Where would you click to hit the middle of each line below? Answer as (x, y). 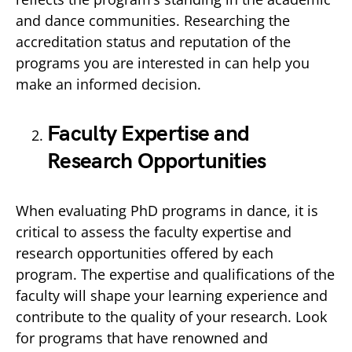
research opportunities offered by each (145, 253)
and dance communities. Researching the (153, 20)
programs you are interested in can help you (163, 63)
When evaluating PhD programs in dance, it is (167, 211)
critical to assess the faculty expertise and (154, 232)
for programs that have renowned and (142, 338)
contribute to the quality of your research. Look (171, 317)
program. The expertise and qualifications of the (175, 274)
